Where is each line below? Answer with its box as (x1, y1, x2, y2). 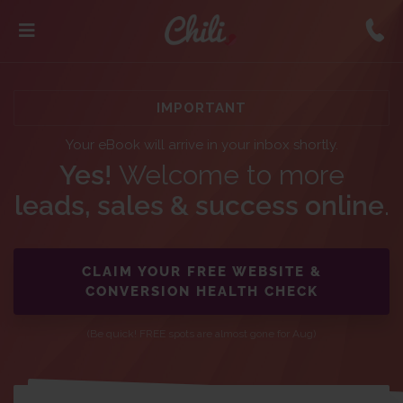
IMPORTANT (157, 99, 246, 116)
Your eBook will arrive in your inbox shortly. (65, 137, 338, 153)
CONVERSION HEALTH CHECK (85, 283, 318, 300)
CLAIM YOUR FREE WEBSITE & (81, 264, 322, 280)
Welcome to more (112, 159, 345, 191)
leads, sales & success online (13, 190, 384, 221)
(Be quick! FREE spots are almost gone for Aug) (87, 327, 316, 340)
